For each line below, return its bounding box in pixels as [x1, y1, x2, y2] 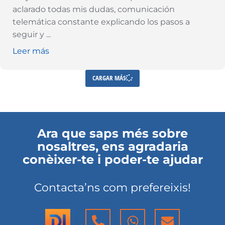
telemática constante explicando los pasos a [13, 17, 190, 27]
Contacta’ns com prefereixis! [34, 180, 191, 194]
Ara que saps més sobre [37, 126, 188, 141]
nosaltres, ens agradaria [37, 139, 188, 154]
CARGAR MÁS [92, 73, 126, 83]
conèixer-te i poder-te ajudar [22, 152, 203, 167]
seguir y [13, 29, 46, 39]
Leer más [13, 46, 49, 56]
